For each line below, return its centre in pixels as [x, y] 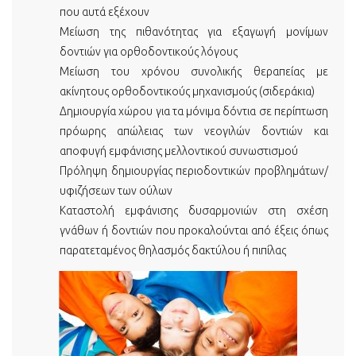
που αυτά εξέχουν [104, 12]
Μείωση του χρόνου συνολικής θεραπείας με [194, 72]
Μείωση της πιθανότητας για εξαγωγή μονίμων [194, 32]
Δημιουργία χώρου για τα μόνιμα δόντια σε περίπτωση [194, 111]
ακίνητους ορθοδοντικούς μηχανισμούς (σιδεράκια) [187, 91]
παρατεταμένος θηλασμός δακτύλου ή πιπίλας [173, 250]
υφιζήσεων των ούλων [116, 191]
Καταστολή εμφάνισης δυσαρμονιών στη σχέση [194, 211]
